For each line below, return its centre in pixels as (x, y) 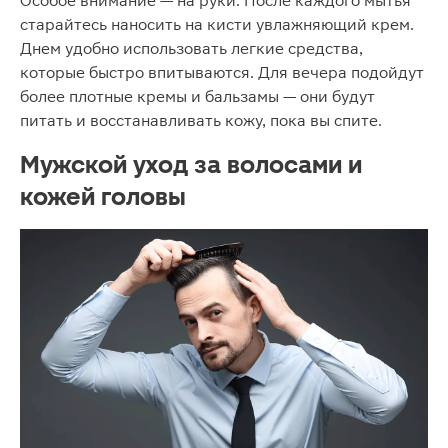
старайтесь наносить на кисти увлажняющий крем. (217, 24)
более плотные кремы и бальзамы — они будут (197, 96)
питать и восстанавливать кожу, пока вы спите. (201, 120)
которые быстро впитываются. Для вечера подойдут (222, 72)
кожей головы (103, 196)
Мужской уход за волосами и (191, 164)
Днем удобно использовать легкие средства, (191, 48)
